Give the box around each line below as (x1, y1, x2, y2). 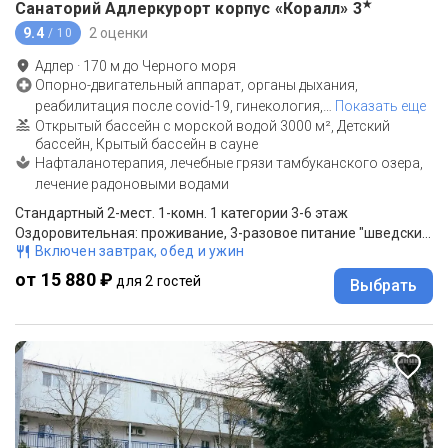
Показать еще (335, 98, 426, 115)
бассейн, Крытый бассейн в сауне (35, 136, 258, 153)
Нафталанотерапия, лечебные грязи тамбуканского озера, (35, 155, 423, 172)
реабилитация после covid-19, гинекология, (35, 98, 323, 115)
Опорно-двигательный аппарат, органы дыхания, (35, 77, 358, 94)
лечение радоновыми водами (35, 176, 229, 193)
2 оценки (88, 24, 148, 41)
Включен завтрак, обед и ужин (35, 243, 244, 260)
